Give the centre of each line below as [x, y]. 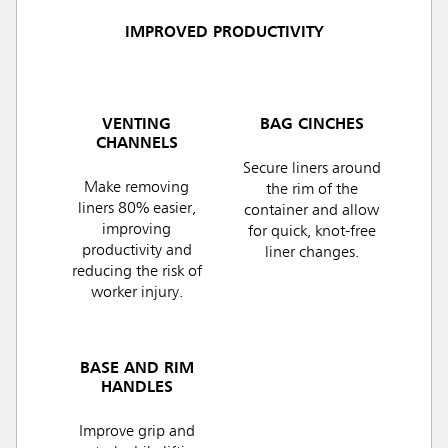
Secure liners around [311, 169]
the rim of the [311, 190]
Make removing [136, 188]
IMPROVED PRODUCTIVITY [224, 33]
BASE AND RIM [136, 369]
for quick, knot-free [311, 232]
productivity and [136, 251]
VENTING [136, 125]
